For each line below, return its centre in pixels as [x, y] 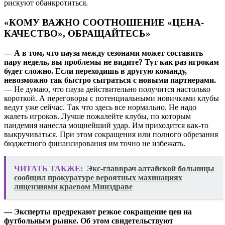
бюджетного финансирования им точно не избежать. [95, 143]
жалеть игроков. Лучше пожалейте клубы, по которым [97, 116]
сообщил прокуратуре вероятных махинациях [98, 177]
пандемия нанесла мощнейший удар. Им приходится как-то [106, 125]
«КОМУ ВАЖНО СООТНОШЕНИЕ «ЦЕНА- [104, 22]
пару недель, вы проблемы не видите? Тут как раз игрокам [111, 62]
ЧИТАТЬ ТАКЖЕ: [48, 168]
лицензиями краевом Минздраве [73, 186]
